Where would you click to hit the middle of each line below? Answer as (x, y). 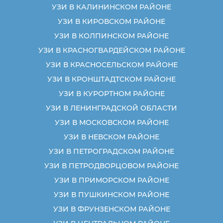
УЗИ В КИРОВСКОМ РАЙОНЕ (111, 21)
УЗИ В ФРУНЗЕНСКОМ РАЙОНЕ (111, 209)
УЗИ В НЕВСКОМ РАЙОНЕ (111, 137)
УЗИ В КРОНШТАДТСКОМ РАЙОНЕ (111, 79)
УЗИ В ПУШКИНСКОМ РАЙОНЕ (111, 194)
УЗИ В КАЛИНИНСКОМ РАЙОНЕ (111, 7)
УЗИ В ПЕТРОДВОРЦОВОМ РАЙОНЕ (111, 166)
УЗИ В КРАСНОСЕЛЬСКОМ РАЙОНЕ (111, 64)
